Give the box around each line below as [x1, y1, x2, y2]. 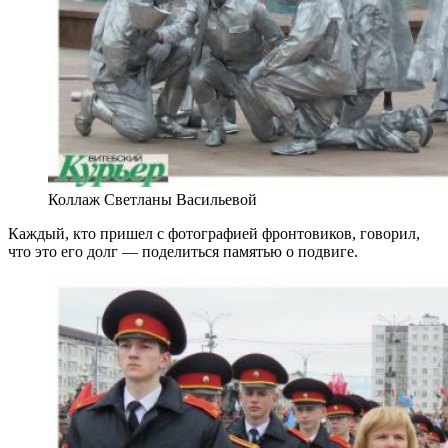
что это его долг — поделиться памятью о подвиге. [8, 242, 358, 260]
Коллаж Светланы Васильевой [48, 190, 257, 208]
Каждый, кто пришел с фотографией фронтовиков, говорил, [8, 224, 420, 242]
